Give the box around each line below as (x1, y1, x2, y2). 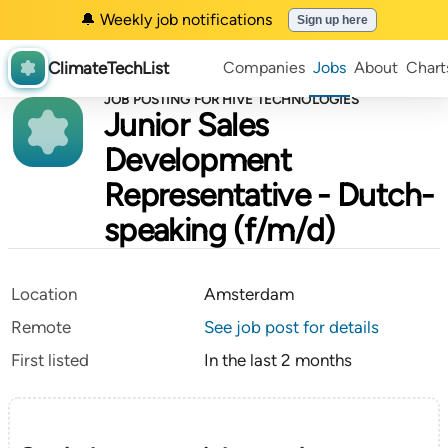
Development (104, 141, 291, 179)
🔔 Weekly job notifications (80, 10, 272, 29)
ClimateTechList (48, 57, 169, 78)
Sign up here (297, 13, 368, 27)
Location (11, 284, 77, 304)
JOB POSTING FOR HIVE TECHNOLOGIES (104, 92, 360, 107)
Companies (223, 58, 305, 77)
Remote (11, 317, 71, 337)
